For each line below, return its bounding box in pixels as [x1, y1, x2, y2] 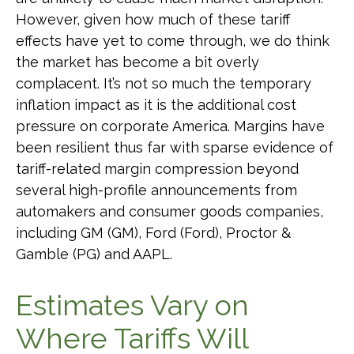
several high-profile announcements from [16, 181, 297, 198]
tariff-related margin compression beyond [16, 160, 299, 177]
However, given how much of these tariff [16, 10, 290, 28]
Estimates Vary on [16, 288, 249, 322]
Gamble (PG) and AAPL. [16, 245, 172, 262]
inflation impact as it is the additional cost [16, 96, 296, 113]
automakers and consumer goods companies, [16, 202, 323, 220]
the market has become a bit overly [16, 53, 259, 70]
